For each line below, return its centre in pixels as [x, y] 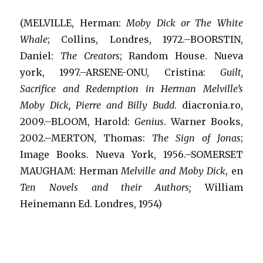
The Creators [90, 55]
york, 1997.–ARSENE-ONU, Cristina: [120, 72]
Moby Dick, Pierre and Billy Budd [97, 105]
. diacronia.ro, [208, 105]
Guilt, [231, 72]
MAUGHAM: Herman [71, 171]
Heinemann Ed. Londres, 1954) [91, 203]
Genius [149, 121]
